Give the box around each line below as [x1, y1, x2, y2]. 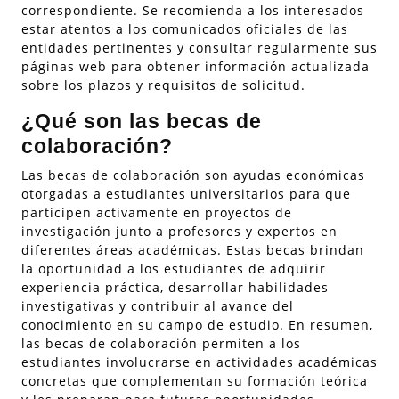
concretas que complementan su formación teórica [21, 372, 368, 389]
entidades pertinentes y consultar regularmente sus [21, 39, 378, 56]
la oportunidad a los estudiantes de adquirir [21, 260, 326, 277]
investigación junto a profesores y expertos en [21, 223, 338, 240]
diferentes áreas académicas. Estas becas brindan [21, 241, 364, 258]
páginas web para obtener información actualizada [21, 58, 370, 75]
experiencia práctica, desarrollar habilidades [21, 279, 329, 296]
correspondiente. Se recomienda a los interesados [21, 2, 364, 19]
